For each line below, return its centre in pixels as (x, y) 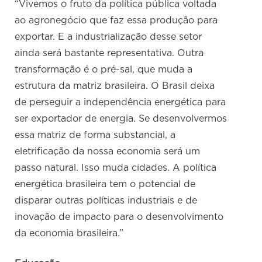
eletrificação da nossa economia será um (108, 152)
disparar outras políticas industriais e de (106, 201)
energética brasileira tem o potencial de (105, 185)
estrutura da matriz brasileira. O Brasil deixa (115, 86)
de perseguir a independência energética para (120, 103)
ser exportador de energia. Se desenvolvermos (121, 119)
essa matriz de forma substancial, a (95, 135)
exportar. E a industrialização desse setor (108, 37)
